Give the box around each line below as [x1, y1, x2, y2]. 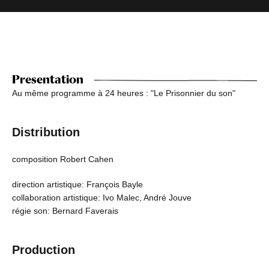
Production [12, 243, 75, 257]
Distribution [12, 125, 80, 139]
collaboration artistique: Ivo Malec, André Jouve [12, 193, 192, 203]
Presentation [12, 72, 83, 87]
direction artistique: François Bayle [12, 180, 143, 190]
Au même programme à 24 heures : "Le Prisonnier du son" [12, 88, 235, 98]
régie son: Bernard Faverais [12, 206, 118, 216]
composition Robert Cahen [12, 154, 113, 165]
